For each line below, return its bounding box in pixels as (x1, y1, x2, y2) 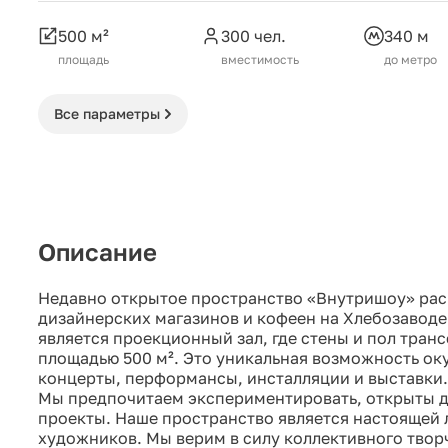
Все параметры (54, 104, 160, 122)
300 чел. (221, 25, 286, 46)
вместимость (221, 51, 299, 67)
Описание (38, 236, 157, 266)
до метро (384, 51, 437, 67)
